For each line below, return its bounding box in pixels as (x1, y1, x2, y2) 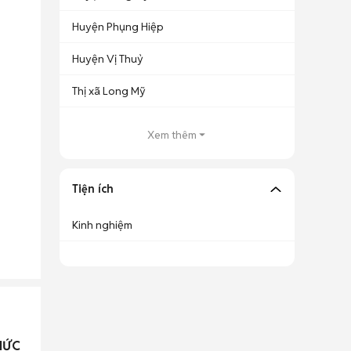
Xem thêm (147, 128, 197, 142)
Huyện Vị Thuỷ (72, 52, 143, 66)
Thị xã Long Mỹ (72, 84, 146, 98)
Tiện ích (72, 182, 114, 196)
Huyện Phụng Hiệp (72, 20, 164, 34)
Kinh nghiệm (72, 218, 132, 232)
